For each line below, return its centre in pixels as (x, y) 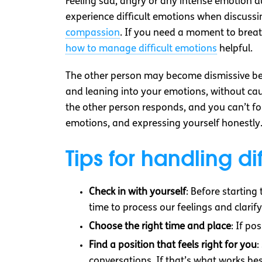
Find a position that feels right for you (173, 246)
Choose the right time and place (160, 227)
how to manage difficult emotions (141, 49)
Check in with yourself (137, 192)
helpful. (235, 49)
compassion (93, 33)
